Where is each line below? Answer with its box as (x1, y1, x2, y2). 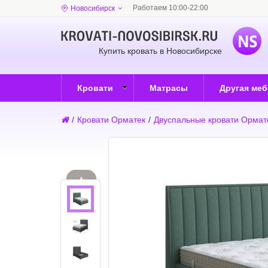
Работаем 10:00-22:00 (133, 4, 208, 12)
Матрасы (150, 83, 188, 93)
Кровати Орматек (77, 115, 145, 124)
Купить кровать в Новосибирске (99, 45, 222, 56)
